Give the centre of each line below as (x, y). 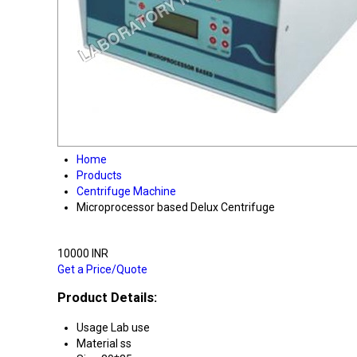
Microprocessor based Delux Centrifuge (176, 207)
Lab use (130, 327)
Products (99, 175)
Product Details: (107, 298)
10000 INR (83, 253)
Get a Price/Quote (102, 269)
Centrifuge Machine (126, 191)
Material (97, 343)
